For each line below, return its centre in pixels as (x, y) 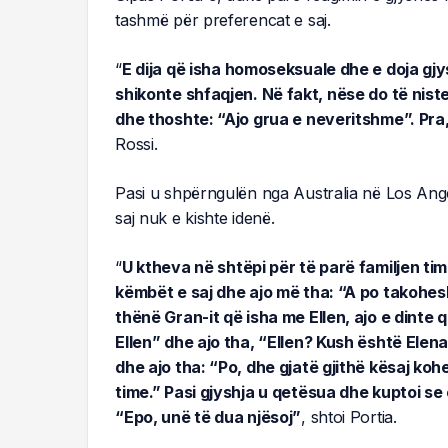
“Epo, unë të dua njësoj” (208, 417)
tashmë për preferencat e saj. (223, 20)
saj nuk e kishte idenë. (195, 218)
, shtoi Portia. (349, 417)
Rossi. (136, 144)
